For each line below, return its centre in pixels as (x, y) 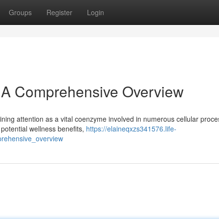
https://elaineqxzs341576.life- (131, 129)
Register (59, 12)
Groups (20, 12)
